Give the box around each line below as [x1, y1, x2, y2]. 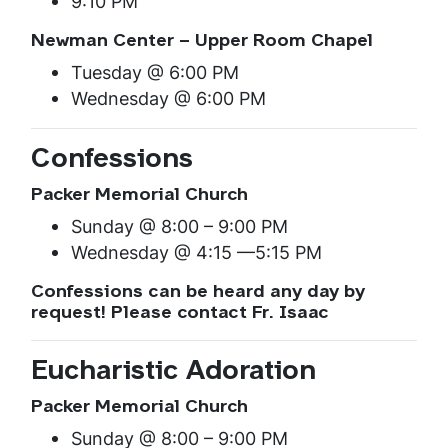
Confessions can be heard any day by [31, 283, 365, 303]
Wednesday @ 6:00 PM [71, 86, 266, 112]
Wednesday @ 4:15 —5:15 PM [71, 240, 322, 266]
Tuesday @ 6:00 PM [71, 60, 239, 86]
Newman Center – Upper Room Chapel [31, 32, 373, 52]
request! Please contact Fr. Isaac [31, 304, 329, 324]
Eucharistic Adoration [31, 359, 316, 387]
